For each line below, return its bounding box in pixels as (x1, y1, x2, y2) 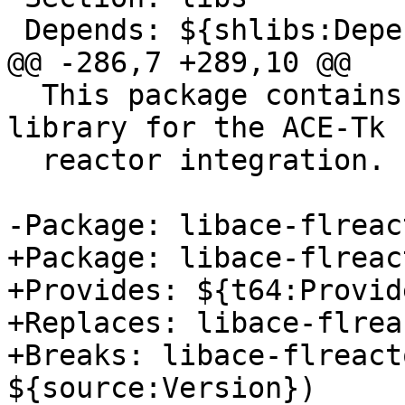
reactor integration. (7, 144, 42, 177)
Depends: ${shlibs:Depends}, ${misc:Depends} (7, 14, 24, 47)
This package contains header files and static (7, 79, 42, 112)
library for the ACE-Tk (7, 111, 385, 145)
